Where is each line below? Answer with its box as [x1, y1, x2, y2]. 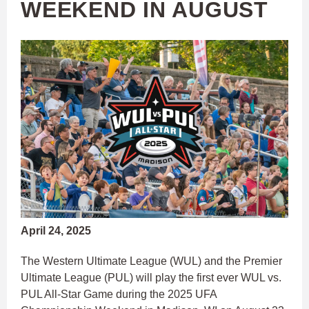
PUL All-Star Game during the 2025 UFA [21, 288, 217, 301]
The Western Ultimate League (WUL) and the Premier [21, 255, 282, 268]
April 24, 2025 [21, 225, 91, 237]
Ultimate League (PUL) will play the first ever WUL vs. [21, 272, 281, 284]
